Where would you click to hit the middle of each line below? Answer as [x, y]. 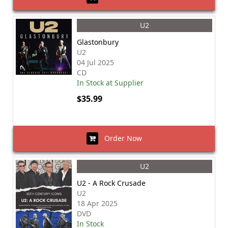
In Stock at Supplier [110, 83]
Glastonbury [98, 42]
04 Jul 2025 [95, 62]
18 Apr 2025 [97, 203]
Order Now [120, 138]
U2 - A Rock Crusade [111, 183]
